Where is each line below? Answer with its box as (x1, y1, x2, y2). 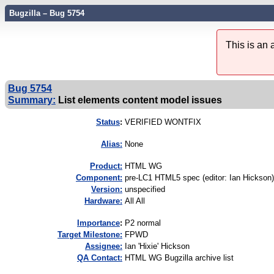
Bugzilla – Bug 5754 (9, 9, 84, 18)
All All (125, 196, 145, 206)
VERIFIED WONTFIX (125, 117, 201, 127)
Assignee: (85, 242, 122, 251)
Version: (91, 185, 122, 194)
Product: (90, 161, 122, 171)
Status (96, 117, 120, 127)
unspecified (125, 185, 165, 194)
